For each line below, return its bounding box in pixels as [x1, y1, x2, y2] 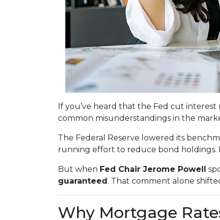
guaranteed [58, 176, 108, 186]
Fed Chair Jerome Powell [100, 165, 206, 174]
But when [58, 165, 100, 174]
